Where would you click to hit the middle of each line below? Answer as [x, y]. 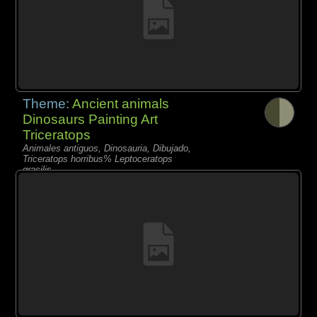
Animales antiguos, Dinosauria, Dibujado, [107, 149]
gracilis [38, 170]
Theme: [48, 104]
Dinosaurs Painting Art [91, 120]
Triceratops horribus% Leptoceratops [98, 159]
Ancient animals [121, 104]
